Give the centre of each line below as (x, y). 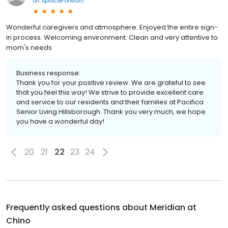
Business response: (48, 73)
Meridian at (173, 207)
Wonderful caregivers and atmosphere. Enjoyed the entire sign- (112, 27)
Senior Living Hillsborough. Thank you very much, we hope (111, 111)
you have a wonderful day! (60, 121)
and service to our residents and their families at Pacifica (110, 102)
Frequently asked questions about (78, 207)
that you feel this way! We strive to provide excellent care (110, 92)
